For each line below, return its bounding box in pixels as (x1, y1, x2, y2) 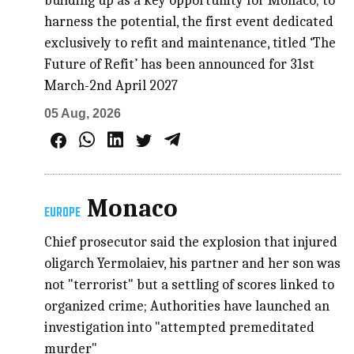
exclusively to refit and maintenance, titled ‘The (44, 34, 337, 51)
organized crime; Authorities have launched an (44, 297, 330, 314)
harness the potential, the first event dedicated (44, 13, 334, 30)
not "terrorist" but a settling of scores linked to (44, 276, 335, 293)
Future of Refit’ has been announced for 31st (44, 55, 315, 73)
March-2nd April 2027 (44, 77, 179, 94)
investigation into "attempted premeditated (44, 318, 315, 336)
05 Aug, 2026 (44, 106, 122, 120)
